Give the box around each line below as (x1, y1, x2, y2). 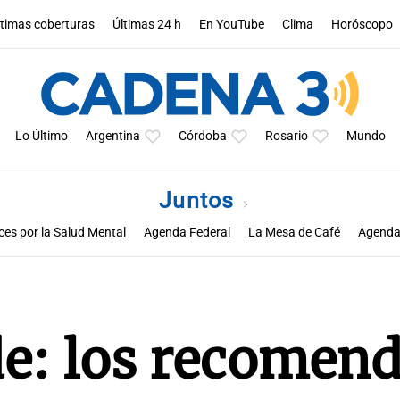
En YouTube (199, 16, 265, 32)
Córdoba (178, 129, 227, 144)
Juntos (159, 187, 241, 213)
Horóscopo (331, 16, 394, 32)
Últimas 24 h (112, 16, 182, 32)
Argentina (85, 129, 140, 144)
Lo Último (14, 129, 68, 144)
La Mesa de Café (248, 225, 340, 240)
